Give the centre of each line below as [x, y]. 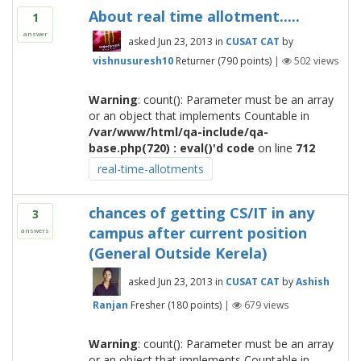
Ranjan [110, 305]
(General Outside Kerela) [177, 253]
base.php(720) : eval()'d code [171, 148]
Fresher [147, 305]
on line [275, 148]
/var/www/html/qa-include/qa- [178, 132]
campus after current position [197, 233]
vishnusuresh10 [133, 60]
